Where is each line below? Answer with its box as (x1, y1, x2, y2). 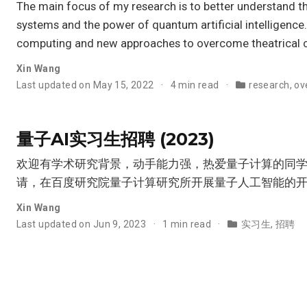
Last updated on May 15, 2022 (16, 79, 157, 90)
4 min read (170, 79, 222, 90)
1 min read (162, 218, 214, 230)
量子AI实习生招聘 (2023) (16, 128, 214, 149)
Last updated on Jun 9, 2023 (16, 218, 149, 230)
